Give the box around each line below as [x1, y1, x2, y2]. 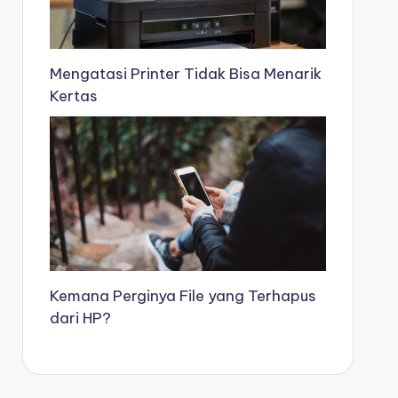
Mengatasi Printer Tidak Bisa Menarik [49, 63, 322, 84]
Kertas [49, 85, 98, 106]
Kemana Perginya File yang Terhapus [49, 286, 316, 306]
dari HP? [49, 308, 111, 329]
